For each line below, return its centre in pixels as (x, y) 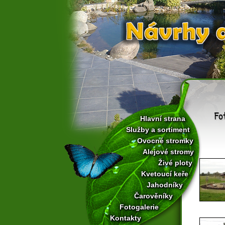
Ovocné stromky (165, 141)
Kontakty (126, 218)
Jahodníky (165, 185)
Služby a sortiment (158, 130)
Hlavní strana (163, 119)
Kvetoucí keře (165, 174)
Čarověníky (153, 196)
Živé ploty (175, 163)
